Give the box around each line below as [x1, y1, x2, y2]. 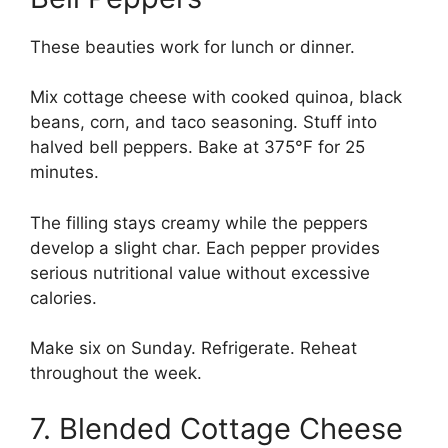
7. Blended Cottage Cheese [30, 410, 403, 446]
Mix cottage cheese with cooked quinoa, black [30, 87, 402, 108]
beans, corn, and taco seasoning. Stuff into [30, 112, 377, 133]
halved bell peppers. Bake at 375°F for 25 [30, 137, 365, 158]
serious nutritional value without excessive [30, 262, 370, 283]
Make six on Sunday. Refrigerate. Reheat [30, 338, 357, 359]
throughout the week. [30, 363, 202, 384]
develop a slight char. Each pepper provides [30, 237, 380, 258]
